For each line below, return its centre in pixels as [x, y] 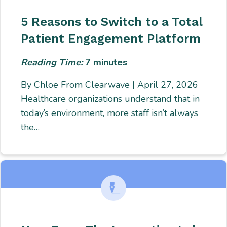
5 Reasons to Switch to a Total [112, 22]
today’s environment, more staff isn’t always [110, 113]
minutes [110, 63]
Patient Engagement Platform [111, 39]
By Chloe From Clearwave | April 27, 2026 [110, 85]
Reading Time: [53, 63]
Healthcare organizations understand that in [110, 99]
